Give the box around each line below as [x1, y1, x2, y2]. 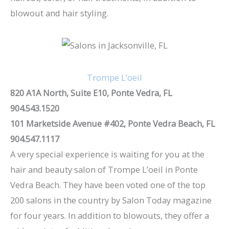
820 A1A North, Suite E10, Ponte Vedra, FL [10, 86, 172, 99]
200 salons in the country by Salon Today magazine [10, 194, 212, 206]
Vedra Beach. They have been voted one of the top [10, 178, 205, 191]
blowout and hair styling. [10, 7, 108, 19]
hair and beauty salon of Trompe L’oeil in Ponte [10, 163, 198, 175]
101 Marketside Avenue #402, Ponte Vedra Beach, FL [10, 117, 215, 129]
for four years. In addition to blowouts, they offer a [10, 209, 209, 221]
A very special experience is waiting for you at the [10, 148, 204, 160]
